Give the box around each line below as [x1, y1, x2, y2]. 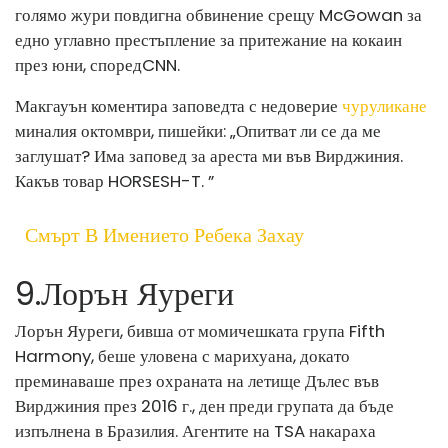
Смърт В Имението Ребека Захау [25, 220, 304, 249]
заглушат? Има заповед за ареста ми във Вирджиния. [15, 143, 403, 168]
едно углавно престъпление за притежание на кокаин [15, 27, 402, 52]
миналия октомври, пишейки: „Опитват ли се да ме [15, 118, 381, 143]
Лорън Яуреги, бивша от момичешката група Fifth [15, 318, 385, 343]
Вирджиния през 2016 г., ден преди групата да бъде [15, 393, 394, 418]
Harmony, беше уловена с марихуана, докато [15, 343, 350, 368]
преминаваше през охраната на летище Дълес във [15, 368, 379, 393]
